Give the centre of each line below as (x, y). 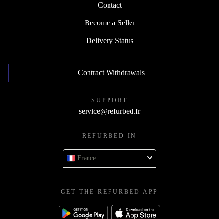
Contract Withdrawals (111, 73)
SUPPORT (109, 100)
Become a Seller (109, 23)
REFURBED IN (109, 136)
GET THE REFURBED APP (109, 192)
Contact (109, 5)
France (87, 158)
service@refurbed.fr (109, 111)
